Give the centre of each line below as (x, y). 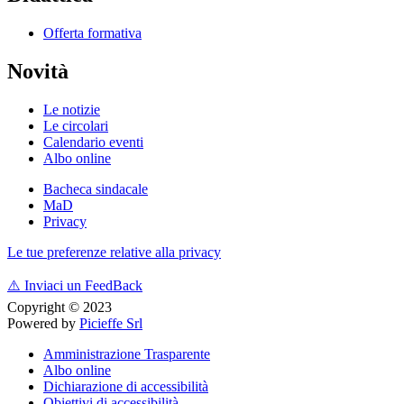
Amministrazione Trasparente (127, 353)
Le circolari (76, 125)
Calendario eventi (93, 142)
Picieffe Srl (111, 323)
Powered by (43, 323)
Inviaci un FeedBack (82, 285)
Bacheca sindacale (96, 188)
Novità (38, 71)
